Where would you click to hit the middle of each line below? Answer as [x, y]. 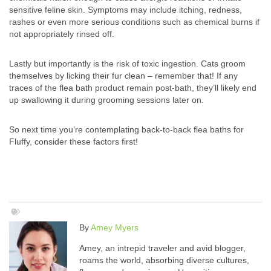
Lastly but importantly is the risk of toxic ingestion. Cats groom [127, 64]
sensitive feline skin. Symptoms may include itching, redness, [126, 10]
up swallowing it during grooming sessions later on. [106, 100]
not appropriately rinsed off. [62, 34]
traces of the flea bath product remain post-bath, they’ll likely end [133, 88]
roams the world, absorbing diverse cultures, [164, 260]
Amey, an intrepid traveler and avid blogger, [162, 248]
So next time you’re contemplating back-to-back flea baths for [126, 130]
